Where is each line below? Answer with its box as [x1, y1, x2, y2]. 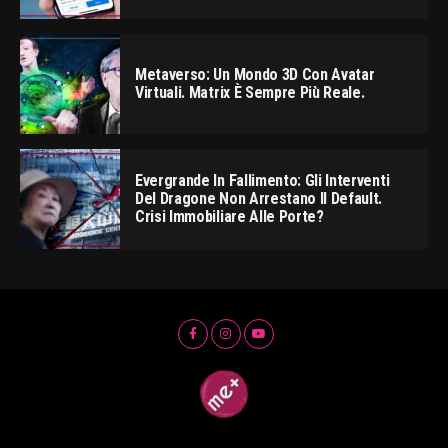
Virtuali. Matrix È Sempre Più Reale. [135, 83, 365, 103]
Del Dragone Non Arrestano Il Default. [135, 189, 383, 209]
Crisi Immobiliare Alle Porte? [135, 207, 324, 227]
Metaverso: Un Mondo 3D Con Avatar [135, 65, 375, 85]
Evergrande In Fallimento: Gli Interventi [135, 171, 390, 191]
